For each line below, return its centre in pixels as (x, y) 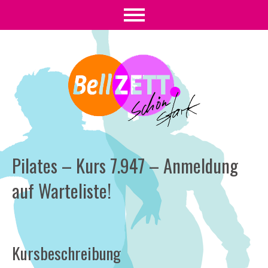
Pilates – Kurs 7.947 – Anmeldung (125, 165)
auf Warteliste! (62, 191)
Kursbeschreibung (66, 253)
